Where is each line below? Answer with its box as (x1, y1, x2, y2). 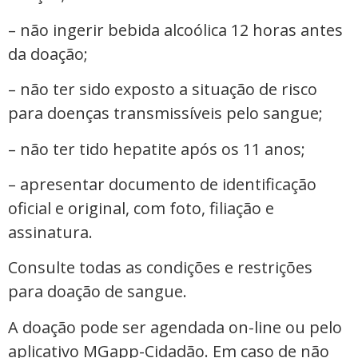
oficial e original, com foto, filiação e (8, 197, 274, 219)
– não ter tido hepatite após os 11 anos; (8, 137, 305, 160)
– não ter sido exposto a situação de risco (8, 78, 317, 101)
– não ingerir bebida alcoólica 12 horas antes (8, 18, 343, 41)
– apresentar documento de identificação (8, 173, 316, 195)
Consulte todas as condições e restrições (8, 257, 312, 279)
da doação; (8, 42, 88, 65)
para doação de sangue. (8, 280, 187, 303)
